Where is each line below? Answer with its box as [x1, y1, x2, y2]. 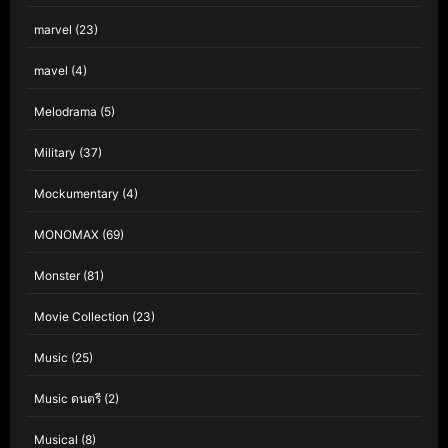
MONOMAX [34, 227, 99, 242]
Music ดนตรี [34, 391, 101, 406]
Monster [34, 268, 80, 283]
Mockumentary [34, 186, 119, 201]
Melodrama [34, 104, 97, 119]
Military [34, 145, 76, 160]
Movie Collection [34, 309, 129, 324]
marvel [34, 22, 72, 37]
